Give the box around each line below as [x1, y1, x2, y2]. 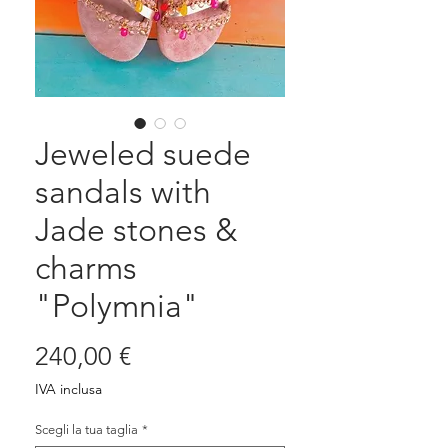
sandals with [35, 173, 211, 212]
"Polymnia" [35, 287, 199, 326]
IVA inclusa [35, 380, 102, 399]
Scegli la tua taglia [35, 422, 138, 438]
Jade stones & [35, 211, 238, 250]
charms [35, 249, 137, 288]
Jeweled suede [35, 135, 251, 174]
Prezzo [130, 340, 205, 372]
